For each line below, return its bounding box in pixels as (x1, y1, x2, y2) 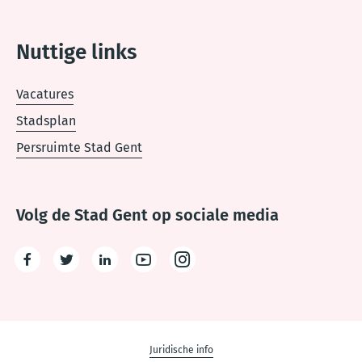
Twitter (65, 263, 107, 280)
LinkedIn (103, 263, 155, 280)
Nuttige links (16, 40, 137, 65)
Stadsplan (16, 113, 76, 128)
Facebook (26, 263, 82, 280)
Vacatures (16, 86, 74, 102)
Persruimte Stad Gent (16, 140, 142, 155)
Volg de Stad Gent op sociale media (16, 205, 279, 225)
